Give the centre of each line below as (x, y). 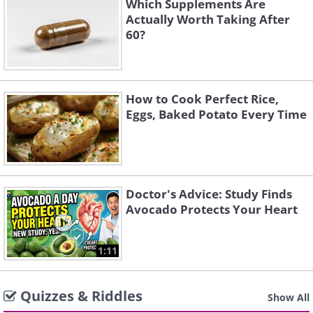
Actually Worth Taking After (208, 19)
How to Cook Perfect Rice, (202, 99)
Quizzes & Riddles (81, 296)
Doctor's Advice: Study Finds (209, 194)
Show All (289, 297)
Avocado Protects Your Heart (212, 209)
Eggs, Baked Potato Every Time (216, 114)
